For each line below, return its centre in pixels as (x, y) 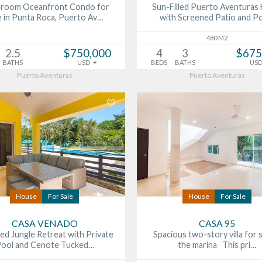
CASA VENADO (44, 223)
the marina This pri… (217, 245)
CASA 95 (217, 223)
